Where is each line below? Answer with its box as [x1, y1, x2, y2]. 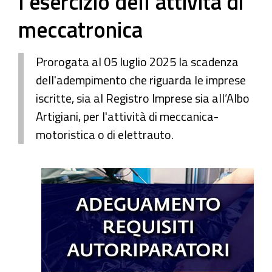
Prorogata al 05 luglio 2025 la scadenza [36, 55, 239, 68]
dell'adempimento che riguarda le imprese [36, 73, 246, 86]
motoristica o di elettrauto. [36, 128, 174, 141]
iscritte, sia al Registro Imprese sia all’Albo [36, 92, 250, 104]
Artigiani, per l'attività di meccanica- [36, 110, 219, 123]
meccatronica [18, 18, 143, 41]
